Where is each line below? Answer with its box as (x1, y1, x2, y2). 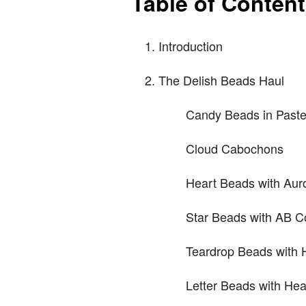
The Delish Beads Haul (158, 71, 284, 89)
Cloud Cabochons (186, 139, 283, 158)
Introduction (158, 37, 223, 55)
